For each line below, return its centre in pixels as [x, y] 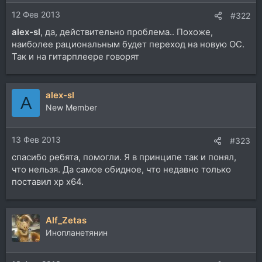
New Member [71, 108]
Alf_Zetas [66, 220]
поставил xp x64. [48, 181]
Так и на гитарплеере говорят [75, 57]
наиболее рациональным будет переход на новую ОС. [128, 44]
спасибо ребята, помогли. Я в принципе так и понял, [124, 157]
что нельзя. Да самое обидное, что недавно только [121, 169]
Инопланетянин [77, 232]
